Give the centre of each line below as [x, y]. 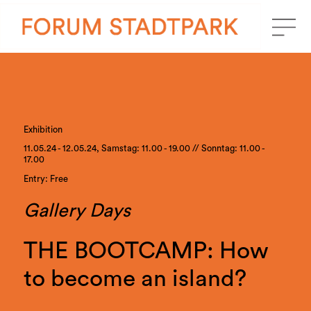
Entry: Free [45, 179]
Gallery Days [77, 210]
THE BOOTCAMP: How [146, 251]
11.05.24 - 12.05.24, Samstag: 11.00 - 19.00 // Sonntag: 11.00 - [144, 149]
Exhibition [43, 130]
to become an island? [135, 279]
